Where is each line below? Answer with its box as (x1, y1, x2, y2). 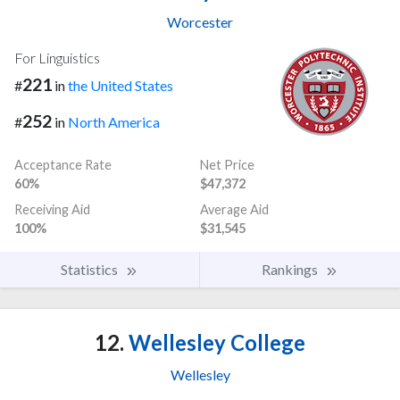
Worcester (167, 13, 233, 31)
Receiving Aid (14, 202, 90, 218)
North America (68, 113, 160, 131)
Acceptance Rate (14, 157, 112, 173)
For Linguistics (14, 49, 100, 67)
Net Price (200, 157, 254, 173)
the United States (68, 77, 173, 95)
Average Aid (200, 202, 269, 218)
